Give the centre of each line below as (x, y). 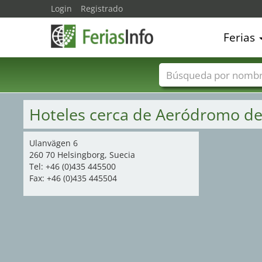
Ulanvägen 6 (54, 143)
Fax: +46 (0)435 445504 (73, 178)
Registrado (102, 8)
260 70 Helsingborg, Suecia (82, 155)
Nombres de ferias (214, 92)
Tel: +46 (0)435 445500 (73, 166)
